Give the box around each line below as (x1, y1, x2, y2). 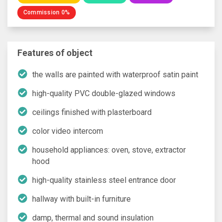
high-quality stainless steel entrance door (32, 175, 176, 185)
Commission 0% (23, 9, 70, 16)
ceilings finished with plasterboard (32, 107, 152, 117)
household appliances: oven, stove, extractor (32, 145, 186, 155)
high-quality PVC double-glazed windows (32, 88, 175, 98)
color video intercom (32, 126, 103, 136)
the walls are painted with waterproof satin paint (32, 69, 198, 79)
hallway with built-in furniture (32, 194, 131, 204)
